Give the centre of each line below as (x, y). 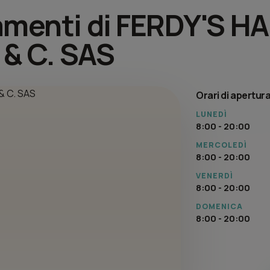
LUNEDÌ (212, 115)
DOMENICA (220, 207)
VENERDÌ (215, 176)
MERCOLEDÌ (222, 145)
